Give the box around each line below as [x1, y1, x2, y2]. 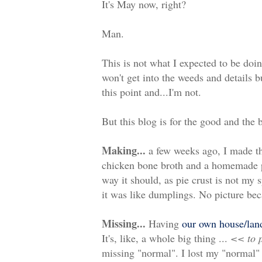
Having [146, 216, 182, 231]
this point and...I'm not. [102, 85, 201, 99]
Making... [102, 143, 146, 158]
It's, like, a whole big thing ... [102, 231, 230, 246]
